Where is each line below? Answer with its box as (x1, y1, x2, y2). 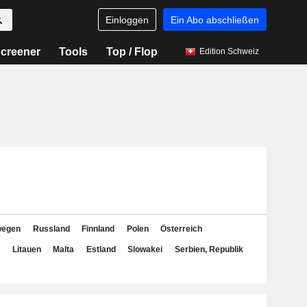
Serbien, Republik (174, 245, 243, 254)
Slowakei (127, 245, 162, 254)
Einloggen (105, 14, 149, 25)
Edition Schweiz (199, 47, 259, 56)
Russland (32, 224, 70, 234)
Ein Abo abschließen (170, 14, 259, 25)
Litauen (12, 245, 41, 254)
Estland (86, 245, 116, 254)
